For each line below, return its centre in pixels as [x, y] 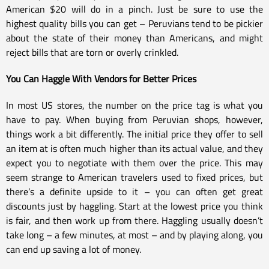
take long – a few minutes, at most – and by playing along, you [134, 234]
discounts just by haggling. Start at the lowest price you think [134, 206]
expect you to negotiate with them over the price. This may [134, 162]
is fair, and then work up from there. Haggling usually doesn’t [134, 220]
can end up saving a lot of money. [74, 249]
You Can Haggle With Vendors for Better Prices [101, 78]
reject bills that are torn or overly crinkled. [92, 52]
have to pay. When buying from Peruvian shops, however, [134, 119]
